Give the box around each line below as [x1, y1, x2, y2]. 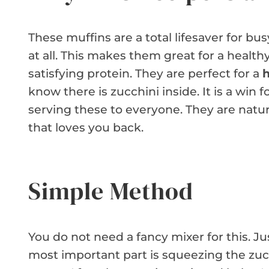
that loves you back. [28, 121, 144, 135]
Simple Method [28, 175, 193, 208]
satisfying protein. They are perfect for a [28, 67, 262, 81]
